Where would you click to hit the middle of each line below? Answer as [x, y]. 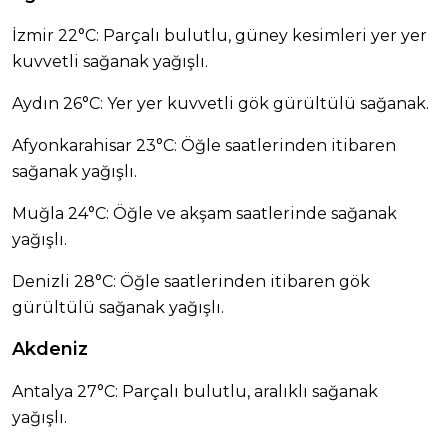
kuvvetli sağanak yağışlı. [110, 62]
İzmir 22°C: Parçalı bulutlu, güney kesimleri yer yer [219, 36]
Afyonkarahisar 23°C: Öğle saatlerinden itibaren [204, 146]
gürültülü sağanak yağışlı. [118, 308]
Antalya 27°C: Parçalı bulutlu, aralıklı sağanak [195, 392]
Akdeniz [50, 349]
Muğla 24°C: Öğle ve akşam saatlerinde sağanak [204, 214]
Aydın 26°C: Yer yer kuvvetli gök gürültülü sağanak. [220, 104]
